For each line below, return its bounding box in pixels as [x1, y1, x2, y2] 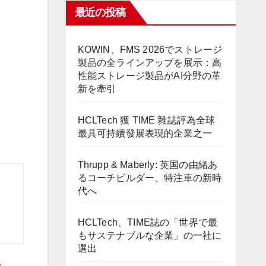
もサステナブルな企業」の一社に [77, 230, 222, 240]
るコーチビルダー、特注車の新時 [77, 173, 222, 183]
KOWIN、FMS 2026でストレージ [77, 45, 223, 55]
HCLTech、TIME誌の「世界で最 [77, 217, 218, 227]
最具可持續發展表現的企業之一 [77, 128, 213, 138]
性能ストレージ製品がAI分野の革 [77, 71, 221, 81]
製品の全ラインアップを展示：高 [77, 58, 222, 68]
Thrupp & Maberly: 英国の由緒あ [77, 160, 218, 170]
